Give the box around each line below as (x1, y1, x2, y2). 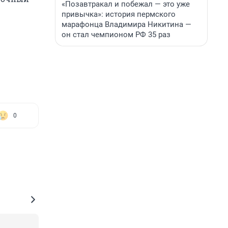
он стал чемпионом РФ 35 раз (62, 30, 170, 39)
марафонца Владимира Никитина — (62, 20, 191, 29)
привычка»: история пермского (62, 10, 176, 19)
